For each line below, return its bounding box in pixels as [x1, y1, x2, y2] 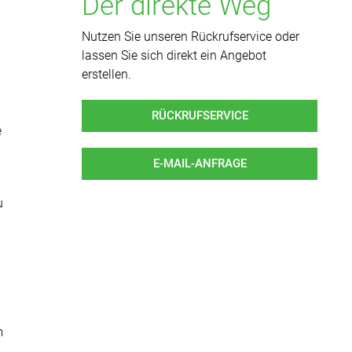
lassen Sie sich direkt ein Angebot [82, 47, 266, 63]
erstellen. [82, 66, 131, 82]
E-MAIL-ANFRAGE [152, 156, 247, 170]
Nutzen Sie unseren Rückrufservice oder [82, 28, 299, 44]
